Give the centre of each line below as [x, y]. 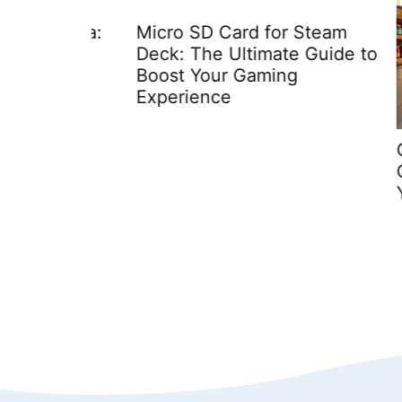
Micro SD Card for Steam [197, 33]
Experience [139, 97]
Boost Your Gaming [172, 76]
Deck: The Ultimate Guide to [212, 54]
